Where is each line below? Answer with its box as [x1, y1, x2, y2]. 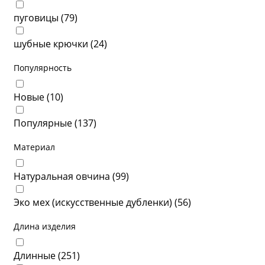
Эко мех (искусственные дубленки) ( [14, 196, 177, 209]
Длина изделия [14, 221, 76, 232]
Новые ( [14, 91, 50, 104]
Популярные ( [14, 117, 77, 130]
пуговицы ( [14, 11, 64, 24]
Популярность [14, 62, 72, 73]
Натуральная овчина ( [14, 170, 115, 183]
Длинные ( [14, 249, 61, 262]
